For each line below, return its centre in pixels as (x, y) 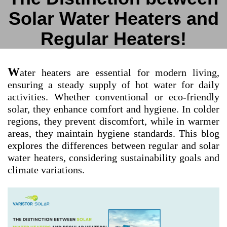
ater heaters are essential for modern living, (120, 72)
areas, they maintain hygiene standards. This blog (113, 133)
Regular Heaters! (113, 39)
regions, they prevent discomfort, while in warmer (113, 121)
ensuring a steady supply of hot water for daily (113, 85)
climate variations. (46, 170)
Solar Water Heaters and (113, 18)
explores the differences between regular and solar (113, 145)
